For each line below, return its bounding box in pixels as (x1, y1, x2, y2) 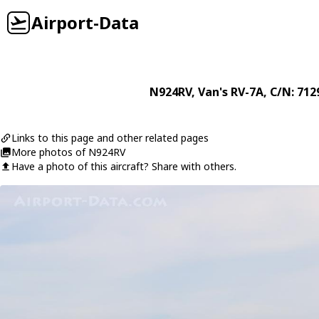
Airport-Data (31, 11, 139, 34)
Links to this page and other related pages (11, 131, 209, 145)
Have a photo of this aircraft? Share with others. (11, 159, 236, 173)
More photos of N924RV (11, 145, 125, 159)
